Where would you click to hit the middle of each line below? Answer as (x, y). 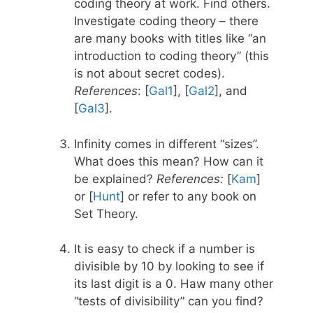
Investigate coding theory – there (166, 21)
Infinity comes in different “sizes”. (167, 144)
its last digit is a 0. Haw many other (174, 284)
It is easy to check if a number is (165, 249)
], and (231, 91)
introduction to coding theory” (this (172, 56)
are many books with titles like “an (170, 39)
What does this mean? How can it (169, 161)
